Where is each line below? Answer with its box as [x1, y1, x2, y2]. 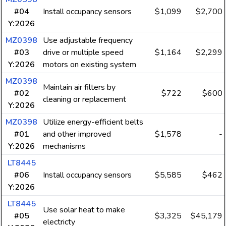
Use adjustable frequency [43, 35, 133, 46]
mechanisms [43, 141, 86, 152]
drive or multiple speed [43, 47, 124, 58]
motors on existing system [43, 59, 136, 70]
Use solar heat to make [43, 204, 125, 215]
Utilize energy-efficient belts [43, 117, 143, 128]
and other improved [43, 129, 111, 140]
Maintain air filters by [43, 82, 116, 93]
